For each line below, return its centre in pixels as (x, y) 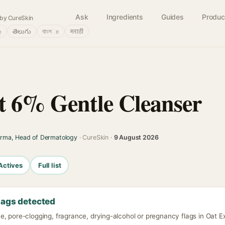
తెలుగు (22, 31)
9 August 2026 (136, 137)
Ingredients (125, 17)
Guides (172, 17)
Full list (49, 165)
